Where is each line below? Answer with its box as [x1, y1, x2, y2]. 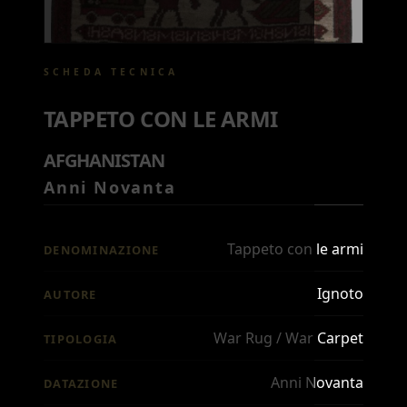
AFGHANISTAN [44, 148, 164, 173]
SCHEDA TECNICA [44, 65, 179, 78]
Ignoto [317, 283, 363, 303]
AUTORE [44, 286, 97, 303]
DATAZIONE [44, 375, 119, 392]
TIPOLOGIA [44, 331, 118, 347]
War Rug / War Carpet [213, 328, 363, 348]
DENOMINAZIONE [44, 242, 160, 258]
